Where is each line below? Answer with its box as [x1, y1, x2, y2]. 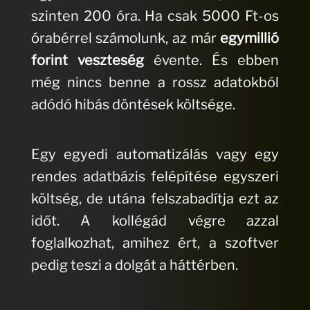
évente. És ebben [143, 52, 280, 69]
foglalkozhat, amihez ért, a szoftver [30, 235, 280, 252]
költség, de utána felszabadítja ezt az [30, 190, 280, 208]
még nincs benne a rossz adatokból [30, 74, 280, 91]
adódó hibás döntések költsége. [30, 96, 235, 113]
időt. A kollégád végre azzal [30, 212, 280, 230]
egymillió [220, 30, 280, 47]
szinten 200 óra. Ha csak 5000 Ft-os [30, 8, 280, 25]
